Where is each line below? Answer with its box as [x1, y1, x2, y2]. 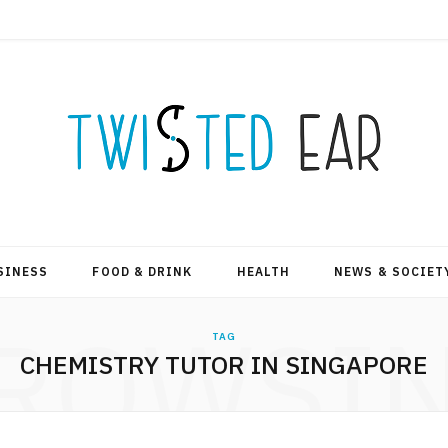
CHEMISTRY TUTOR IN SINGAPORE [20, 348, 428, 381]
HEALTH [236, 264, 291, 279]
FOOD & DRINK [92, 264, 193, 279]
